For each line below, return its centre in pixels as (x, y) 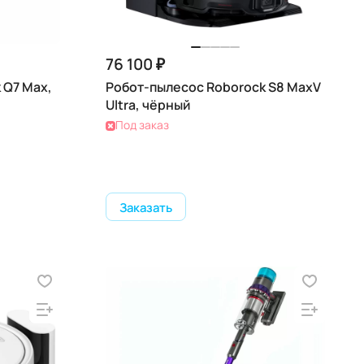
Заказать (146, 207)
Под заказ (142, 125)
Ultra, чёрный (148, 105)
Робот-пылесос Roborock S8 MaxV (213, 87)
